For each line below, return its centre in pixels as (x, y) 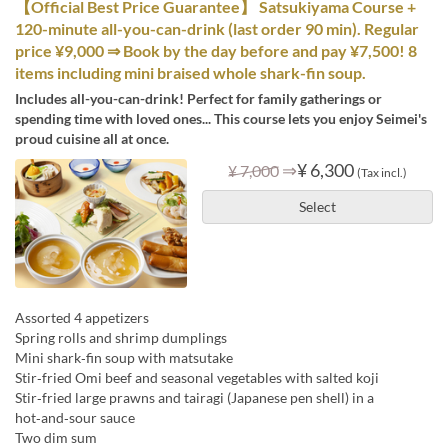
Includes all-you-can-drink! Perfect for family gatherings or (198, 98)
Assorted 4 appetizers (82, 317)
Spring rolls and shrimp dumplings (121, 337)
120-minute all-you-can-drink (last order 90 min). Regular (217, 28)
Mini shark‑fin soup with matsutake (124, 357)
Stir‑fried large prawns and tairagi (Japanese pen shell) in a (194, 397)
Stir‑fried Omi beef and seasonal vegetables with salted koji (197, 377)
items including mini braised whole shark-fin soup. (190, 72)
